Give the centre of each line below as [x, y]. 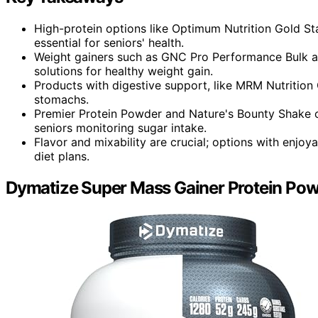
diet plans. [62, 156]
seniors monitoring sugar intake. [120, 127]
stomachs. [61, 99]
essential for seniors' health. [109, 42]
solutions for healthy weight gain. [124, 71]
